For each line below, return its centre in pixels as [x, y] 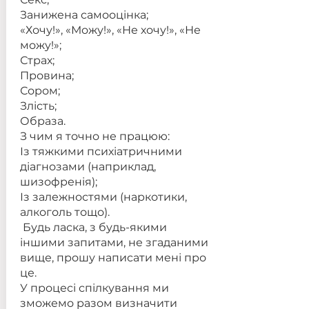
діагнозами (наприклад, [88, 167]
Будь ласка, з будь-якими [93, 227]
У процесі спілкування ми [94, 288]
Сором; [40, 91]
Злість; [38, 106]
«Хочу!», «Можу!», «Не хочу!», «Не [110, 30]
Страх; [37, 60]
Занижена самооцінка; [84, 15]
